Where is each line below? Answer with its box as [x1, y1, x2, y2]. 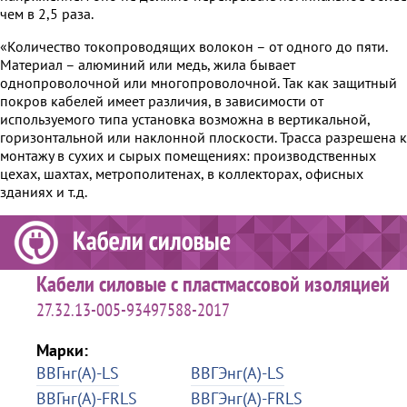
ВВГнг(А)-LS [36, 362, 119, 383]
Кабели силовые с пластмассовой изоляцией [36, 269, 390, 298]
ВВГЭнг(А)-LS [191, 362, 284, 383]
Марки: [36, 339, 88, 361]
